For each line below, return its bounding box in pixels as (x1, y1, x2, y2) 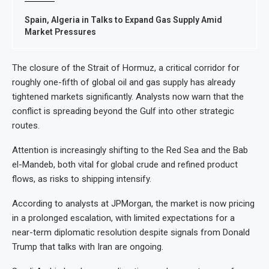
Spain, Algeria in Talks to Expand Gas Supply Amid (25, 15, 222, 25)
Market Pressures (25, 27, 96, 37)
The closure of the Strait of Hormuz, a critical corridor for (12, 62, 240, 73)
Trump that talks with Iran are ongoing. (12, 241, 163, 252)
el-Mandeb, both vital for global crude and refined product (12, 159, 238, 170)
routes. (12, 120, 40, 131)
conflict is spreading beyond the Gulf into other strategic (12, 106, 234, 116)
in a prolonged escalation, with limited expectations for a (12, 213, 235, 223)
